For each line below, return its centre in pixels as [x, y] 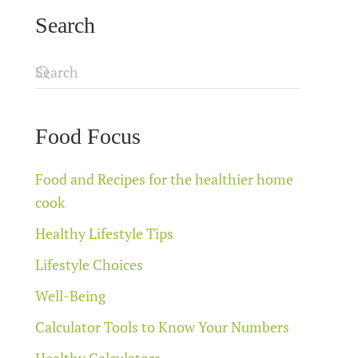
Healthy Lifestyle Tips [104, 233]
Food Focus [88, 136]
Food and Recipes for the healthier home [164, 179]
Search [65, 25]
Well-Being [70, 295]
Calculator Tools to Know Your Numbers [162, 326]
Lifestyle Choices [89, 264]
